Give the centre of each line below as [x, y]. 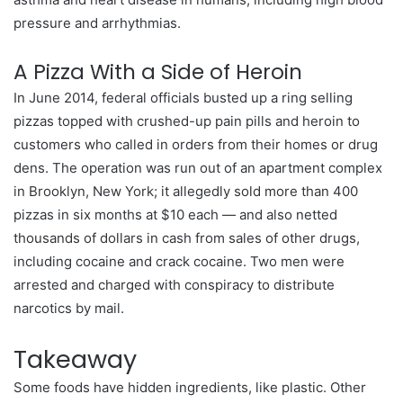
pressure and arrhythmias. [97, 23]
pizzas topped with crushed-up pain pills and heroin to [187, 121]
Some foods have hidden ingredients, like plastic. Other [190, 387]
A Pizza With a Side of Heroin [158, 72]
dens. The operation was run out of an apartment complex [198, 168]
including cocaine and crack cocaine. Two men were [179, 261]
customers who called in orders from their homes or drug [196, 144]
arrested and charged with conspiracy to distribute [174, 285]
